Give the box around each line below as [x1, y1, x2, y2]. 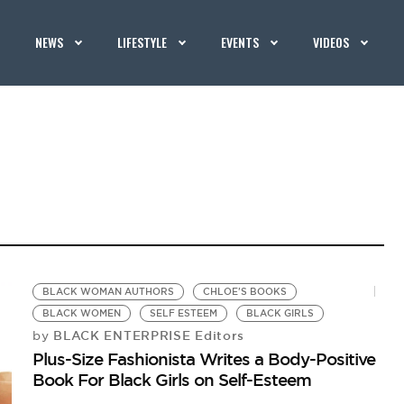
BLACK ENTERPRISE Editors [49, 327, 245, 344]
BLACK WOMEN [42, 308, 122, 319]
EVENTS [221, 32, 260, 51]
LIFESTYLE [117, 32, 168, 51]
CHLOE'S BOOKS [203, 286, 288, 298]
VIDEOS [313, 32, 350, 51]
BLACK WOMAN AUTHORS [42, 286, 175, 298]
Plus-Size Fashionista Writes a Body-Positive [32, 348, 376, 370]
